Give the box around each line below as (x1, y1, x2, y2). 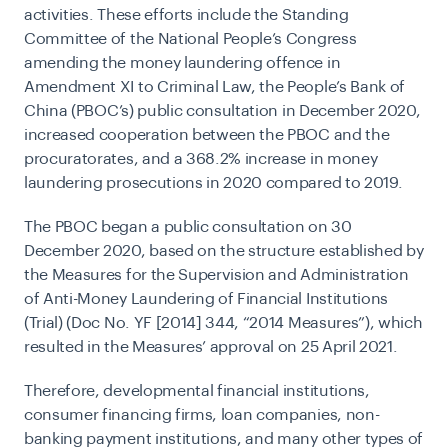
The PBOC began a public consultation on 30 (24, 219, 352, 235)
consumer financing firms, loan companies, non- (24, 407, 380, 423)
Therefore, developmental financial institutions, (24, 383, 370, 399)
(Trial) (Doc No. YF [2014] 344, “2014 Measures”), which (24, 315, 423, 331)
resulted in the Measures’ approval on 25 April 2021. (24, 339, 402, 355)
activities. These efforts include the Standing (24, 7, 349, 23)
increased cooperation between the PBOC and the (24, 127, 390, 143)
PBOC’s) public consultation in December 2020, (75, 103, 421, 119)
